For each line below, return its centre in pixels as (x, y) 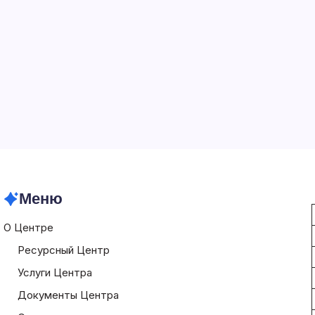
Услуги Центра (54, 272)
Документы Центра (68, 295)
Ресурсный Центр (63, 250)
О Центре (28, 227)
